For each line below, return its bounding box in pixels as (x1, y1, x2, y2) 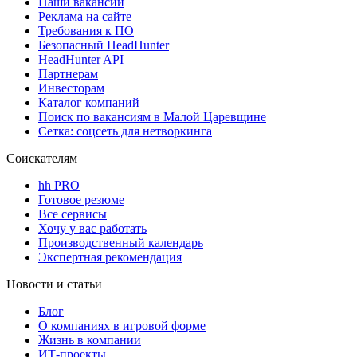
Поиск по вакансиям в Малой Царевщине (38, 109, 266, 124)
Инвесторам (38, 80, 104, 95)
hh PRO (38, 178, 80, 192)
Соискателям (6, 151, 77, 165)
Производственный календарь (38, 235, 203, 249)
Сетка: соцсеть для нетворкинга (38, 124, 212, 138)
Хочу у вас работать (38, 221, 147, 235)
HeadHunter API (38, 52, 124, 66)
